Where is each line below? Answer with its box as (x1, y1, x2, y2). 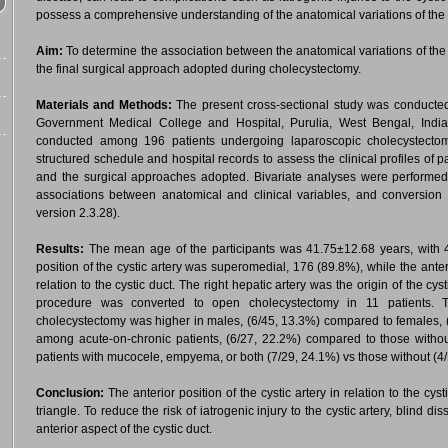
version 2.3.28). (36, 206, 120, 220)
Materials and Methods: (36, 98, 177, 112)
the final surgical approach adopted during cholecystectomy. (36, 62, 361, 76)
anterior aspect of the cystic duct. (36, 422, 212, 436)
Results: (36, 242, 89, 256)
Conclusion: (36, 386, 108, 400)
